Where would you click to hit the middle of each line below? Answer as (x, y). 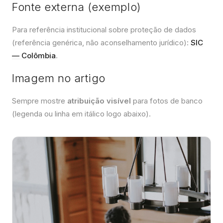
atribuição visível (99, 101)
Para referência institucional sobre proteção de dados (104, 30)
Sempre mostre (40, 101)
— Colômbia (34, 56)
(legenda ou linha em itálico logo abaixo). (81, 114)
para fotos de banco (167, 101)
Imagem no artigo (59, 78)
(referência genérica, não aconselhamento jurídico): (101, 43)
